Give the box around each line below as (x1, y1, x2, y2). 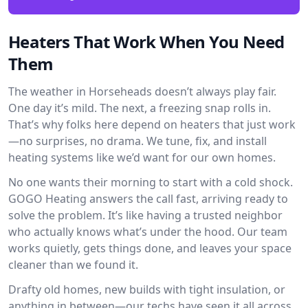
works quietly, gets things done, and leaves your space (8, 241, 291, 256)
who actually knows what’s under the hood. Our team (8, 224, 287, 239)
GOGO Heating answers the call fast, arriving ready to (8, 191, 288, 206)
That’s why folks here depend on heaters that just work (8, 117, 296, 132)
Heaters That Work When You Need (8, 30, 285, 53)
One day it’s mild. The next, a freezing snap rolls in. (8, 100, 271, 115)
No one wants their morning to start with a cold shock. (8, 175, 293, 190)
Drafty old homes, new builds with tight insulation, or (8, 282, 285, 297)
